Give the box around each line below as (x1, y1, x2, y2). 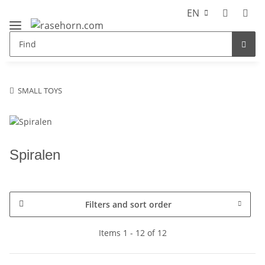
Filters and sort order (85, 198, 172, 210)
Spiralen (9, 146, 60, 163)
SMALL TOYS (18, 85, 62, 96)
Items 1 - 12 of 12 (98, 227, 167, 238)
